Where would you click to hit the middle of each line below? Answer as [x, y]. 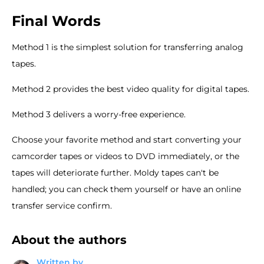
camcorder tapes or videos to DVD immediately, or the [126, 156]
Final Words [56, 21]
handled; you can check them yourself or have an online [126, 189]
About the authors [69, 240]
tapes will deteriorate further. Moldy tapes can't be [115, 172]
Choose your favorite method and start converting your [127, 139]
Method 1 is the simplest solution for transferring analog [128, 47]
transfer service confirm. [62, 205]
